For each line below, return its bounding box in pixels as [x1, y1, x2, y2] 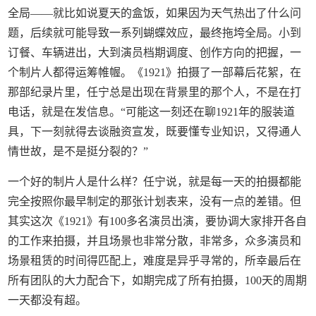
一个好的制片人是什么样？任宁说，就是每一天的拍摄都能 [8, 176, 302, 188]
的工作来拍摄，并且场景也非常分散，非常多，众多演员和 [8, 235, 302, 248]
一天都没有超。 [8, 294, 87, 307]
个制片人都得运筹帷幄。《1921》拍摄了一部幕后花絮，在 [8, 66, 302, 79]
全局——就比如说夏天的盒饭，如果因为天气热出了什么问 [8, 7, 302, 20]
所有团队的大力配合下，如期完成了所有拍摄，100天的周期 [8, 274, 308, 287]
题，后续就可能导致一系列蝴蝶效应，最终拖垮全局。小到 [8, 27, 302, 39]
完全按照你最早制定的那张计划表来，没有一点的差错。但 [8, 195, 302, 208]
